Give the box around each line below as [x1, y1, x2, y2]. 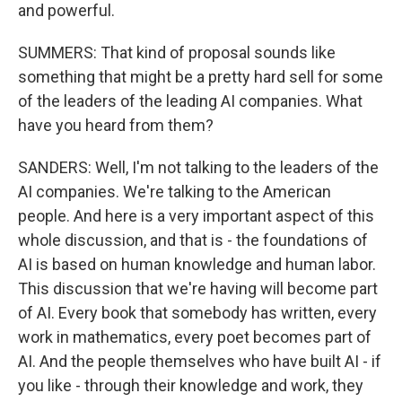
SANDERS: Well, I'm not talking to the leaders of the [18, 158, 379, 177]
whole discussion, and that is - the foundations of [18, 231, 368, 249]
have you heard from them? [18, 116, 214, 135]
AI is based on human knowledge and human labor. [18, 255, 376, 274]
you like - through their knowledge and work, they [18, 376, 363, 395]
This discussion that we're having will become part [18, 279, 378, 298]
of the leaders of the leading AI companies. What [18, 92, 363, 110]
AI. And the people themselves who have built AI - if [18, 352, 381, 371]
